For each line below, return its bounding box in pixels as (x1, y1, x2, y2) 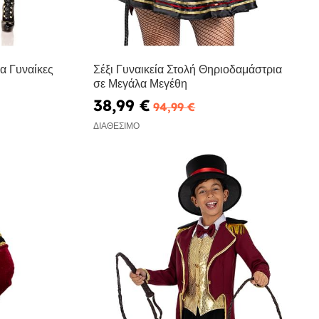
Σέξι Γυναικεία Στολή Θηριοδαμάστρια (93, 62, 283, 77)
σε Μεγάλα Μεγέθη (93, 76, 188, 91)
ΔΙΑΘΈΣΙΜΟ (93, 120, 140, 131)
